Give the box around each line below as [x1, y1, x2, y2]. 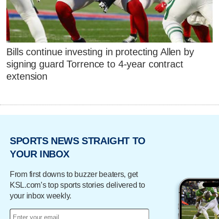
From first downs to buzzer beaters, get [10, 170, 138, 178]
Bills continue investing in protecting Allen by [6, 46, 194, 58]
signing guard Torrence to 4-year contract [6, 59, 183, 70]
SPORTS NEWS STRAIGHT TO [10, 135, 146, 147]
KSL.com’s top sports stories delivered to [10, 180, 145, 189]
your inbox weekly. [10, 191, 71, 200]
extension [6, 71, 48, 82]
